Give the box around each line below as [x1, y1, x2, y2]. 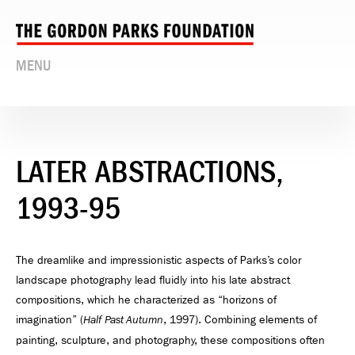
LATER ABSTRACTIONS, [16, 153, 283, 190]
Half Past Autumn [83, 314, 163, 327]
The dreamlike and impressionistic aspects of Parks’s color [16, 254, 301, 268]
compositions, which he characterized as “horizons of [16, 293, 277, 307]
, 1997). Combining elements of [163, 313, 317, 327]
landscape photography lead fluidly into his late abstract [16, 273, 290, 288]
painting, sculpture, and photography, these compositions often [16, 334, 325, 348]
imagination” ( [16, 313, 83, 327]
